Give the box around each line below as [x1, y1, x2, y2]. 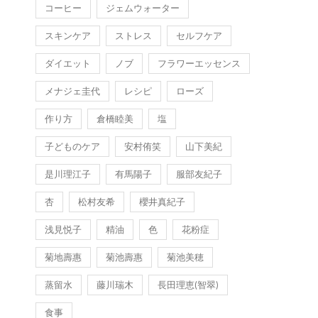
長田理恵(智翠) [158, 279, 219, 290]
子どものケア [45, 141, 100, 152]
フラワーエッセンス [158, 57, 241, 69]
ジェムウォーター [106, 2, 180, 13]
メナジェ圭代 [45, 85, 100, 97]
